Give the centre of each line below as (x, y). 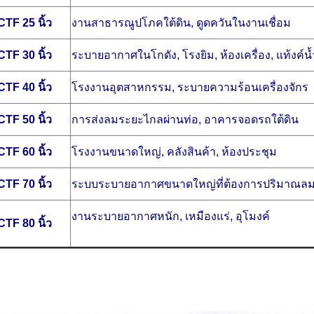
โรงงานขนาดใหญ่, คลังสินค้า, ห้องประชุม (175, 151)
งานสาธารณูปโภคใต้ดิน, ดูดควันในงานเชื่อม (182, 22)
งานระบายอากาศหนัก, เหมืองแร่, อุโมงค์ (171, 216)
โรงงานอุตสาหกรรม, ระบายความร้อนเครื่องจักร (190, 87)
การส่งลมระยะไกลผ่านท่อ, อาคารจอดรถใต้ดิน (185, 119)
